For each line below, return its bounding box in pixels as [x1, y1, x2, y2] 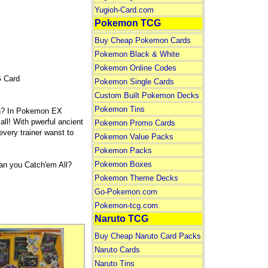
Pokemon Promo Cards [94, 118, 175, 127]
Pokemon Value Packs [94, 132, 173, 141]
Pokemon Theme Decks [94, 173, 178, 182]
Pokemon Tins [94, 105, 145, 114]
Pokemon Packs [94, 146, 152, 155]
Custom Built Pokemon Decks [94, 91, 199, 100]
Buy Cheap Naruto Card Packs [94, 232, 201, 240]
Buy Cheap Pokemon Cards [94, 36, 191, 45]
